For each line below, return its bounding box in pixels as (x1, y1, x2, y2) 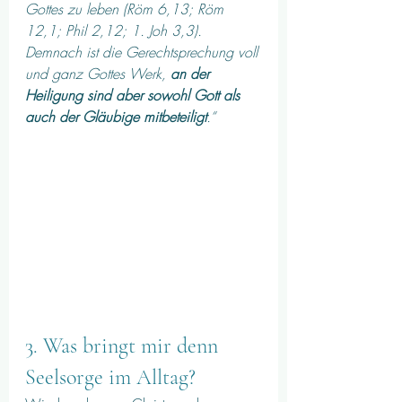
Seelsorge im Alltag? (25, 364, 201, 391)
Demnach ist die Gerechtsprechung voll (25, 41, 262, 62)
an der (170, 63, 214, 83)
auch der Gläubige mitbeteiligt (25, 106, 206, 127)
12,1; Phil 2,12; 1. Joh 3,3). (25, 20, 206, 40)
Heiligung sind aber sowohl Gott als (25, 84, 244, 105)
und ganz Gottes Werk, (25, 63, 170, 83)
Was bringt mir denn (43, 333, 223, 360)
